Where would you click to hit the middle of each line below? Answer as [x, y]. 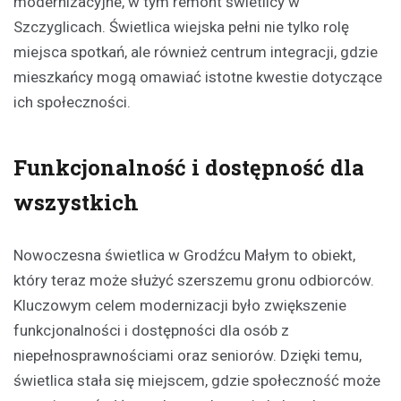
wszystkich [76, 203]
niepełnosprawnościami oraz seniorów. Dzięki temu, [188, 356]
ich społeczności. [72, 102]
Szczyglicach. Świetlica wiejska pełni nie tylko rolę [181, 27]
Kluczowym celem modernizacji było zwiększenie [180, 306]
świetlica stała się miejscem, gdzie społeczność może [197, 381]
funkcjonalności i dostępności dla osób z [151, 331]
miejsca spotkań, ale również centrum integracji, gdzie [196, 52]
